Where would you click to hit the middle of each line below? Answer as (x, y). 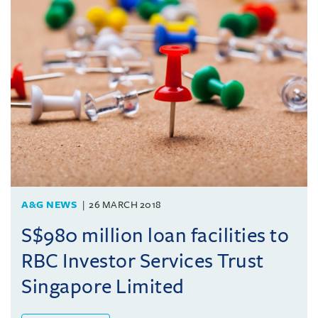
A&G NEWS (49, 205)
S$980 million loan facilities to (155, 236)
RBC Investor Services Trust (143, 261)
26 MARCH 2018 (125, 205)
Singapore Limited (103, 287)
